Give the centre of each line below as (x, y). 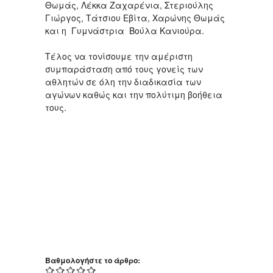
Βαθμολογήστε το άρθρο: (94, 260)
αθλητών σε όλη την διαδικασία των (123, 81)
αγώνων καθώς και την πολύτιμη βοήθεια (134, 94)
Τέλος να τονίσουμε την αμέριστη (119, 56)
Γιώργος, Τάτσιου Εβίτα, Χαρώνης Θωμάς (135, 17)
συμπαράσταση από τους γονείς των (124, 69)
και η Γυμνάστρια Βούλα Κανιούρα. (125, 30)
